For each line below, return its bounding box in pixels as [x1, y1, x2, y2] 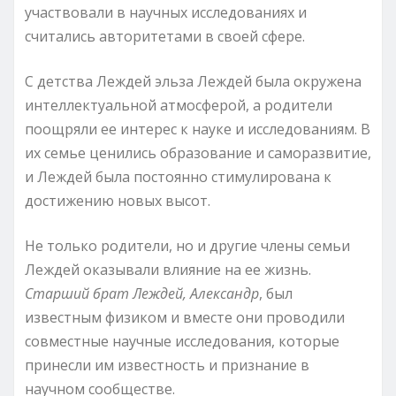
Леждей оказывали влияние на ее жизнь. [25, 259, 311, 279]
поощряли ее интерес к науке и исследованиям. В [25, 118, 370, 139]
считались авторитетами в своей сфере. [25, 26, 305, 46]
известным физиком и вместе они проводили [25, 307, 345, 327]
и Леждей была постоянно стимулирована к [25, 166, 331, 187]
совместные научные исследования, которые [25, 331, 339, 351]
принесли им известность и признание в [25, 354, 309, 375]
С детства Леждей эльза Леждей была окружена [25, 71, 362, 91]
